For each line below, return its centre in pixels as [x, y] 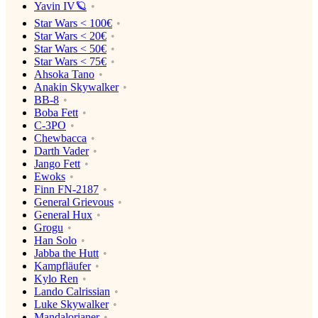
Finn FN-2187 [66, 189]
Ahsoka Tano [64, 74]
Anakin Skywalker [76, 87]
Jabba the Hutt [66, 253]
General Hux [63, 214]
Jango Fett [57, 163]
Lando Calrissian [72, 291]
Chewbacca [60, 138]
